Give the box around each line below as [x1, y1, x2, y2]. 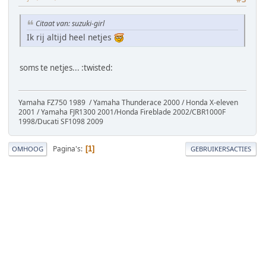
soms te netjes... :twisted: [20, 62, 113, 73]
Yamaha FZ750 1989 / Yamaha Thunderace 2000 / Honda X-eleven [18, 97, 238, 107]
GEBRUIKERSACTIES [191, 144, 251, 153]
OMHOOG [12, 144, 43, 153]
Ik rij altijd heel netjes [27, 31, 114, 43]
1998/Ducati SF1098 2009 [18, 116, 103, 126]
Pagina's [53, 143, 81, 154]
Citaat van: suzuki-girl [36, 18, 104, 28]
